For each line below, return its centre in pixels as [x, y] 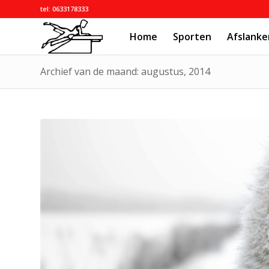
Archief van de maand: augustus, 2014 [125, 71]
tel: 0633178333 [64, 9]
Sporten [192, 37]
